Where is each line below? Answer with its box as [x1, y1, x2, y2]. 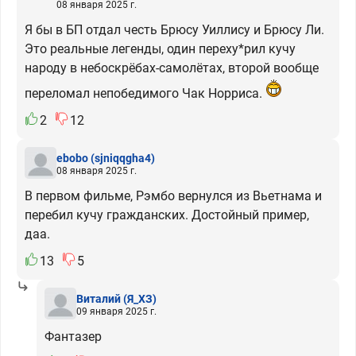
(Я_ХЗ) [123, 292, 157, 305]
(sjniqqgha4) [91, 151, 155, 164]
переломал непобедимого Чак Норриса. [25, 86, 265, 101]
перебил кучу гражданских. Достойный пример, [25, 207, 309, 222]
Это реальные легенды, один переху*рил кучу [25, 41, 296, 56]
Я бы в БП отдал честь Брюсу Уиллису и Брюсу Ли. [25, 22, 324, 37]
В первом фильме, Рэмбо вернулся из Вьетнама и [25, 188, 322, 203]
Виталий [76, 292, 121, 305]
